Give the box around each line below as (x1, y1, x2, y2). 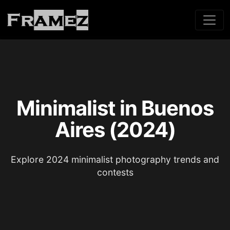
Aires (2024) (54, 117, 176, 142)
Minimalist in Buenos (16, 95, 214, 121)
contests (97, 167, 133, 178)
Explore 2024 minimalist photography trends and (11, 154, 219, 165)
